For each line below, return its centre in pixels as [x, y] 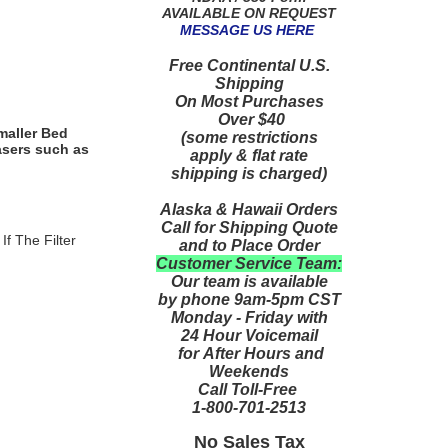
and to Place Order [249, 245]
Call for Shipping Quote [249, 227]
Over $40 [249, 119]
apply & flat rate [249, 155]
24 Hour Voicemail [249, 335]
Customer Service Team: [249, 263]
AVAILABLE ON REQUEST [249, 12]
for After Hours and [249, 353]
